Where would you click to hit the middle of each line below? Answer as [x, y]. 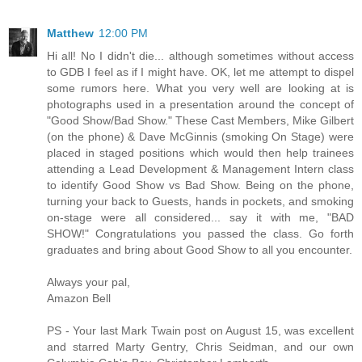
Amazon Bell [79, 298]
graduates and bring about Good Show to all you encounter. [200, 249]
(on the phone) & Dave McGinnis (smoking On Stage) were [200, 136]
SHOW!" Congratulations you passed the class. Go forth [200, 233]
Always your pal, [88, 282]
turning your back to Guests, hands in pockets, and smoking [200, 201]
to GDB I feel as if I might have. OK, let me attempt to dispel [200, 72]
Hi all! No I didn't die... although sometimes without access [200, 55]
